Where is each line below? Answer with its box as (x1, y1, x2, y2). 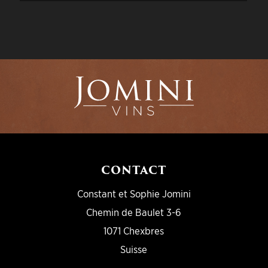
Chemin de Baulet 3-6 (86, 206, 182, 219)
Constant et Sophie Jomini (77, 187, 191, 200)
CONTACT (101, 162, 167, 179)
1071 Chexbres (103, 224, 165, 237)
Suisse (120, 243, 148, 256)
